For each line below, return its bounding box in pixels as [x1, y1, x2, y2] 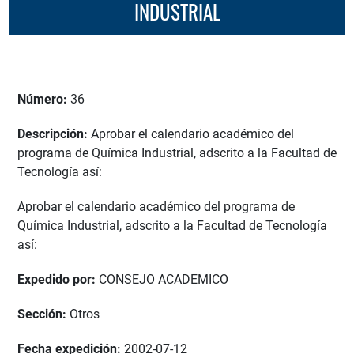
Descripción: [17, 126, 91, 142]
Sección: [17, 307, 70, 322]
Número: [17, 92, 70, 107]
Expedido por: [17, 272, 99, 288]
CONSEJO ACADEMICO [99, 272, 228, 288]
